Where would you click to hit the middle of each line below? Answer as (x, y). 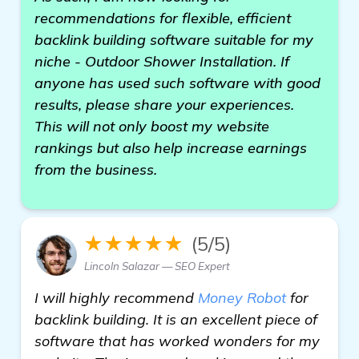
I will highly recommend (116, 298)
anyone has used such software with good (177, 83)
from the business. (96, 169)
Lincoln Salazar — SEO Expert (157, 266)
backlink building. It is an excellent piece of (176, 319)
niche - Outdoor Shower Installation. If (162, 61)
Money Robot (242, 298)
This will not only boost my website (152, 126)
